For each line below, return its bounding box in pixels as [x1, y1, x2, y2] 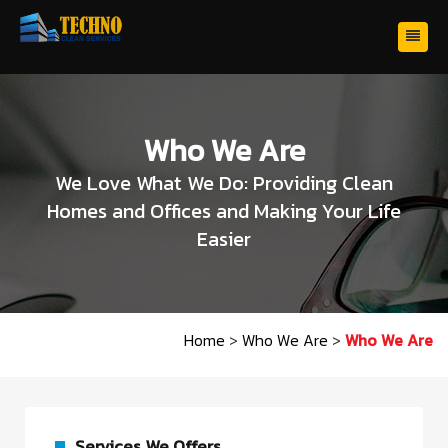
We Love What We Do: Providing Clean [55, 168, 393, 198]
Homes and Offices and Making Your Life [47, 196, 401, 226]
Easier [197, 224, 251, 254]
